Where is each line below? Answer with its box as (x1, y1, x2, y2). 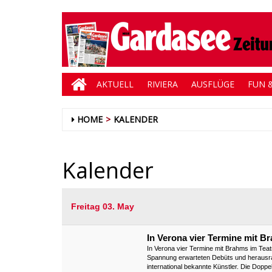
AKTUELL (97, 78, 134, 90)
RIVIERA (147, 78, 178, 90)
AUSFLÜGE (191, 78, 234, 90)
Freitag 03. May (71, 202, 134, 211)
